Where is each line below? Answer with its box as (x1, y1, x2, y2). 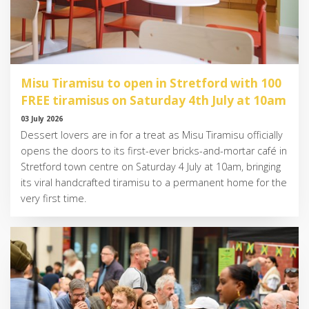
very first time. (21, 192, 86, 206)
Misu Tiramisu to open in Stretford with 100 (21, 75, 281, 92)
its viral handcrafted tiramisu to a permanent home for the (21, 176, 287, 190)
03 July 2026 (21, 114, 63, 124)
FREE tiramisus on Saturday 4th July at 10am (21, 92, 286, 109)
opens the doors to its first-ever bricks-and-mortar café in (21, 144, 287, 158)
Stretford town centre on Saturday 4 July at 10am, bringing (21, 160, 281, 174)
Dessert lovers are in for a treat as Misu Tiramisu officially (21, 128, 283, 142)
